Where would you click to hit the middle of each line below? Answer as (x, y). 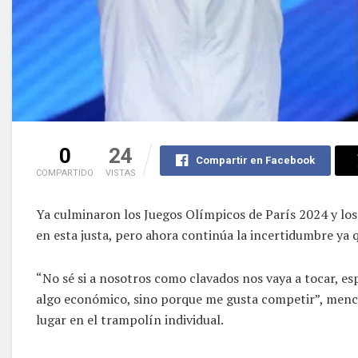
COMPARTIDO (65, 173)
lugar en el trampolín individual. (130, 319)
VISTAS (121, 173)
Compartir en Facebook (255, 160)
